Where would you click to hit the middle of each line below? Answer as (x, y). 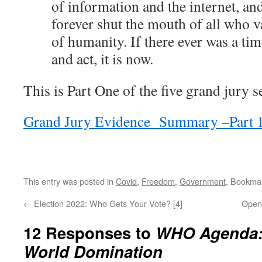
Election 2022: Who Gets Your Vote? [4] (107, 203)
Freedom (158, 181)
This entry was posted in (70, 181)
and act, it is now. (102, 58)
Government (203, 181)
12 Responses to (89, 232)
